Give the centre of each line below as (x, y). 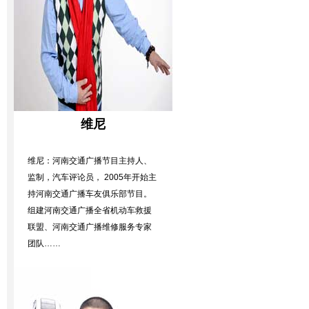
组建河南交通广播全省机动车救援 (90, 210)
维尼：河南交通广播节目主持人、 (90, 161)
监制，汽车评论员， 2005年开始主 (92, 177)
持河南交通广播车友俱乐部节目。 (90, 194)
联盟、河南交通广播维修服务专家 (90, 227)
